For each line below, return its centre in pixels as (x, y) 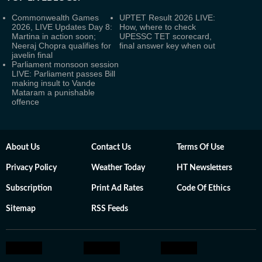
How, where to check (158, 27)
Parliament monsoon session (65, 64)
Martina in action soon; (54, 36)
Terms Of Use (200, 147)
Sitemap (21, 209)
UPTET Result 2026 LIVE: (167, 18)
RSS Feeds (110, 209)
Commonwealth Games (55, 18)
